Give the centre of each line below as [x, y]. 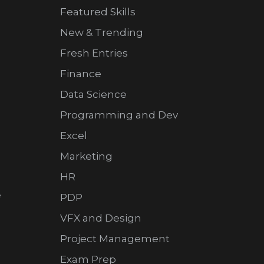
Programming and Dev [119, 115]
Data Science [93, 95]
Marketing [86, 156]
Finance [80, 74]
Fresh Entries [94, 53]
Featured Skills [98, 12]
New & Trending [101, 33]
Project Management [115, 239]
